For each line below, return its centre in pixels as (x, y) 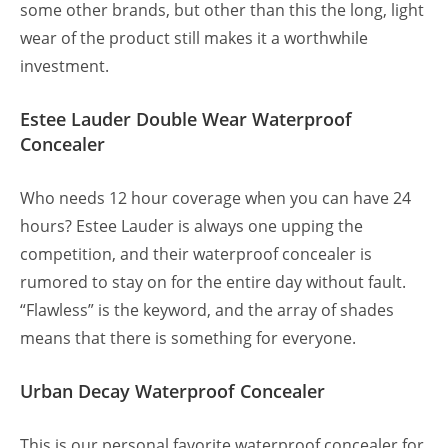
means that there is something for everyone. (190, 338)
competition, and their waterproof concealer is (196, 254)
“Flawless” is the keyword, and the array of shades (207, 310)
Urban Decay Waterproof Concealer (172, 391)
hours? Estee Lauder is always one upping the (191, 226)
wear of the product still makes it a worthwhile (194, 38)
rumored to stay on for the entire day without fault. (213, 282)
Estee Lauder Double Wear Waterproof (186, 119)
